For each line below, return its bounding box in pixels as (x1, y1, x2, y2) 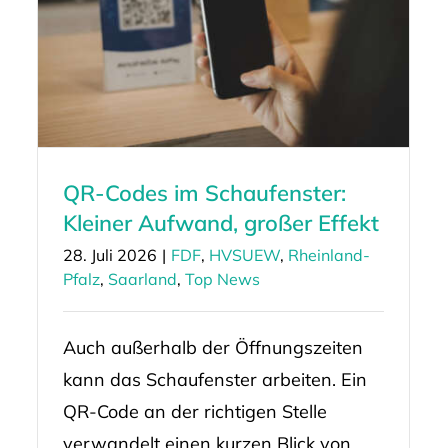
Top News (184, 269, 260, 290)
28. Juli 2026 (62, 245, 157, 266)
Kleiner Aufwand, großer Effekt (62, 209, 379, 238)
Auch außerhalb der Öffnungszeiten (62, 336, 363, 360)
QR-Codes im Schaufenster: (62, 179, 346, 208)
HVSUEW (208, 245, 280, 266)
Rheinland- (287, 245, 370, 266)
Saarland (107, 269, 177, 290)
